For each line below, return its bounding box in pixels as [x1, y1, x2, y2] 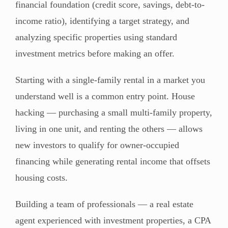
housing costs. [15, 172, 68, 183]
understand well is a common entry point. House [15, 91, 195, 101]
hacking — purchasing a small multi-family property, [15, 107, 212, 118]
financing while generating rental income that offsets [15, 156, 210, 166]
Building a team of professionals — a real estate [15, 198, 193, 209]
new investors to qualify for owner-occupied [15, 139, 179, 150]
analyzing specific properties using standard [15, 32, 177, 42]
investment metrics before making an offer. [15, 48, 175, 59]
